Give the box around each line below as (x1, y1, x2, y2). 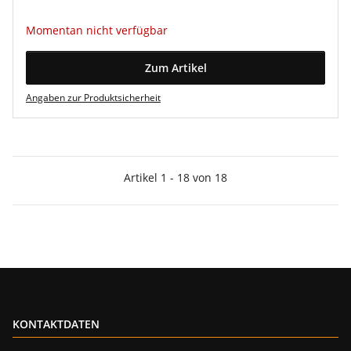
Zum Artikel (144, 60, 207, 75)
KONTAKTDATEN (13, 317, 100, 331)
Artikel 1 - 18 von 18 (124, 170, 227, 185)
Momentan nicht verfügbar (26, 23, 168, 38)
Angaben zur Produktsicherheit (26, 91, 161, 104)
